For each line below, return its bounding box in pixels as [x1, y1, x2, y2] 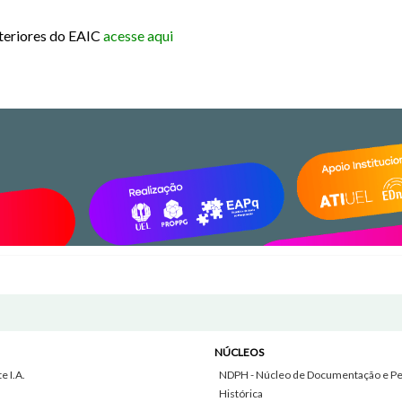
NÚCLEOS [214, 345, 264, 359]
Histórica [218, 387, 263, 400]
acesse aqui [103, 26, 174, 44]
